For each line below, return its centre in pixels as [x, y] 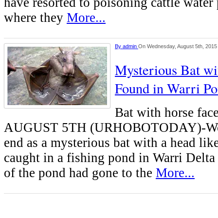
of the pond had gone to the [80, 173]
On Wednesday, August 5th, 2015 [178, 46]
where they [35, 18]
